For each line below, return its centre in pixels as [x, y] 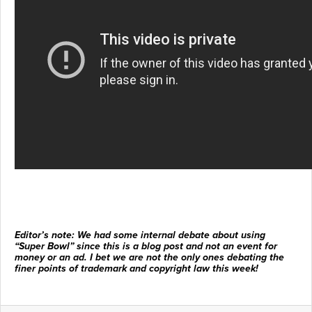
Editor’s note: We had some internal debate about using [140, 235]
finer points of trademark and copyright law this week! [136, 268]
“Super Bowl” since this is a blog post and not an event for [146, 246]
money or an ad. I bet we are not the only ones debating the [149, 257]
